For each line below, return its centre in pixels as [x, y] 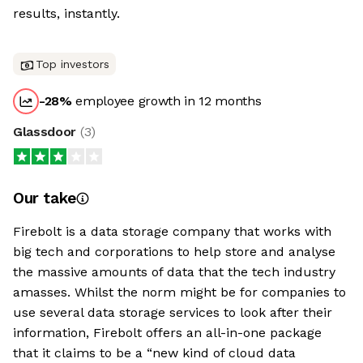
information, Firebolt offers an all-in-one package [167, 333]
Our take [45, 198]
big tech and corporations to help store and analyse [174, 252]
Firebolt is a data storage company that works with [172, 231]
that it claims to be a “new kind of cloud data [154, 353]
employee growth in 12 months [167, 101]
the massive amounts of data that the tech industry [174, 272]
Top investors [73, 64]
